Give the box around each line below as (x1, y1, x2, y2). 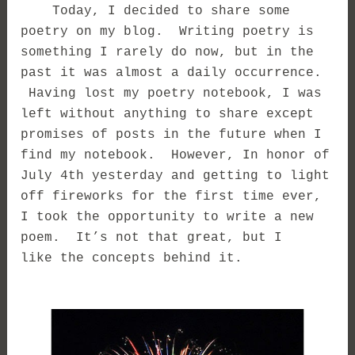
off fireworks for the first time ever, (21, 189, 323, 204)
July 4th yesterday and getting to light (21, 168, 330, 183)
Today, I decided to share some (21, 3, 291, 18)
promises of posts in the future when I (21, 127, 323, 142)
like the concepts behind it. (21, 250, 243, 265)
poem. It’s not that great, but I (21, 230, 283, 245)
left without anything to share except (21, 106, 315, 121)
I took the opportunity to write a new (21, 209, 315, 224)
